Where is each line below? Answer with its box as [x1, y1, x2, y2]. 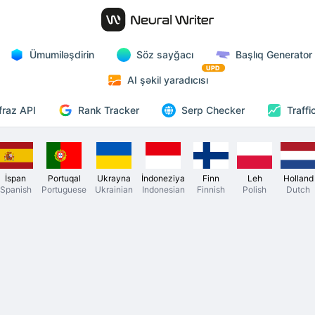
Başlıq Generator [236, 49, 312, 60]
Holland [283, 172, 314, 184]
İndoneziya [141, 172, 185, 184]
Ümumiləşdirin [30, 49, 94, 60]
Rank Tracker [77, 103, 139, 116]
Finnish [197, 184, 225, 195]
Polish [243, 184, 266, 195]
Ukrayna [97, 172, 131, 184]
